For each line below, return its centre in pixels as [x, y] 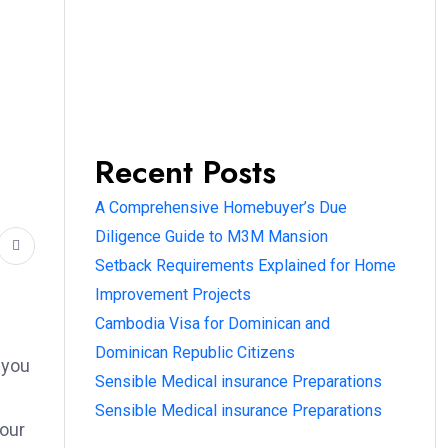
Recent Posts [185, 172]
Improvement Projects [173, 294]
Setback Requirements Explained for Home [245, 265]
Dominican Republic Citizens [195, 352]
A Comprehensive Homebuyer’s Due [221, 207]
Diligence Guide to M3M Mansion [211, 236]
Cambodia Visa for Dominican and [212, 323]
